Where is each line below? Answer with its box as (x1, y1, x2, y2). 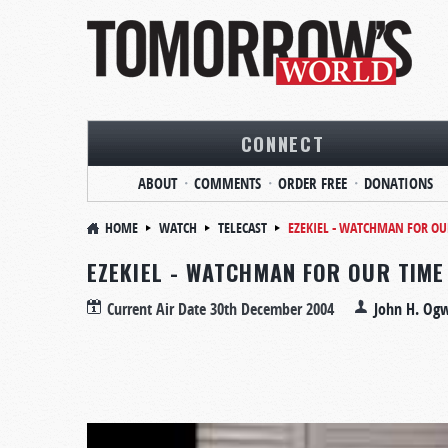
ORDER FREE (277, 173, 347, 194)
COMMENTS (193, 173, 261, 194)
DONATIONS (363, 173, 433, 194)
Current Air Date (107, 298, 210, 320)
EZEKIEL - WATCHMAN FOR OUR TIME (87, 256, 445, 288)
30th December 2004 (210, 298, 334, 320)
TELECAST (218, 218, 267, 237)
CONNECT (240, 129, 325, 157)
